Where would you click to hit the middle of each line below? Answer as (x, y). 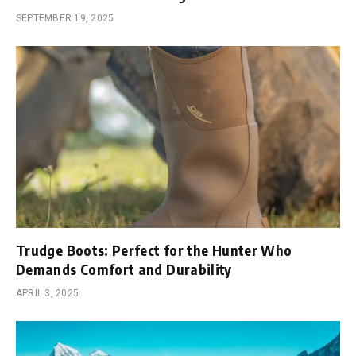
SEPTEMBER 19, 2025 (65, 18)
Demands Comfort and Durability (124, 269)
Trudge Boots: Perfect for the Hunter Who (154, 250)
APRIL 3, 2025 (48, 294)
